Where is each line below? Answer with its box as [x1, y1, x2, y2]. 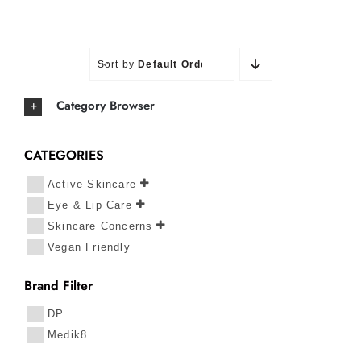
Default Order [138, 58, 213, 70]
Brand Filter [24, 276, 93, 295]
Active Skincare [48, 177, 136, 190]
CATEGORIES [24, 146, 104, 165]
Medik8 [48, 328, 88, 341]
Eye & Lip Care [48, 198, 132, 211]
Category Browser [56, 97, 155, 114]
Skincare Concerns [48, 219, 153, 232]
